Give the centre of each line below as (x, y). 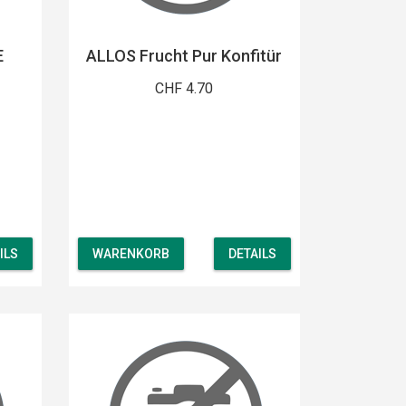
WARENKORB (130, 254)
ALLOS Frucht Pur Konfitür (184, 55)
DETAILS (252, 254)
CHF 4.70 (184, 88)
